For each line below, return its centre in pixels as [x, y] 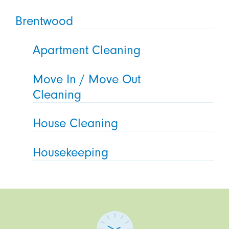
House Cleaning [76, 123]
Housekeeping [71, 153]
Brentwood [44, 21]
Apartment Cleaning [87, 50]
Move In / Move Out [87, 79]
